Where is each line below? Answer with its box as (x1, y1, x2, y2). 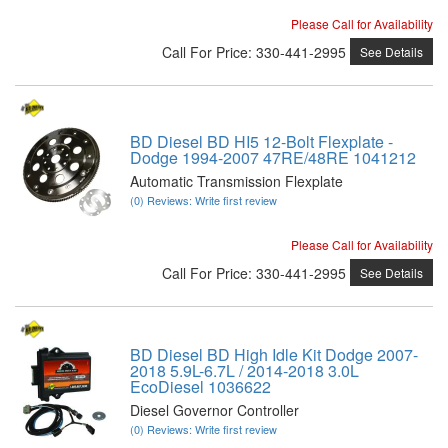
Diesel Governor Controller (130, 400, 299, 420)
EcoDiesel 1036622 (130, 375, 271, 398)
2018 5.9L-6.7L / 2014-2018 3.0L (130, 359, 359, 382)
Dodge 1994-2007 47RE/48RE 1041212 (130, 146, 416, 169)
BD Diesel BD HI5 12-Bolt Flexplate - (130, 130, 393, 153)
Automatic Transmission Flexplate (130, 171, 343, 191)
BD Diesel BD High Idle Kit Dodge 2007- (130, 343, 418, 366)
